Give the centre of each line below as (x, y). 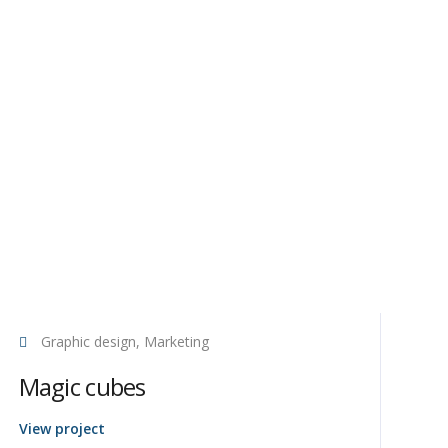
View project (61, 428)
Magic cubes (82, 386)
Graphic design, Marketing (122, 341)
